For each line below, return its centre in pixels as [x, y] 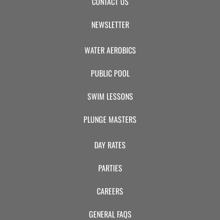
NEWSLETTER [110, 25]
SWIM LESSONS [110, 96]
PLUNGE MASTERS [110, 120]
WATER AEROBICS [110, 50]
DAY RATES [110, 145]
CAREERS [110, 191]
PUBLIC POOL [110, 73]
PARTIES [110, 168]
